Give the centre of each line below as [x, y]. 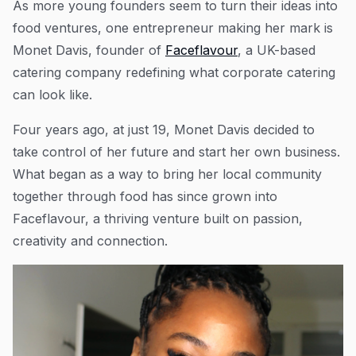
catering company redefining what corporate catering [174, 72]
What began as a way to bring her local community [167, 174]
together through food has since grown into [145, 196]
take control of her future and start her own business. [176, 151]
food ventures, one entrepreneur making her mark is [173, 27]
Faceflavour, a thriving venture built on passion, [158, 218]
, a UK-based [277, 50]
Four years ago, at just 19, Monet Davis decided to [164, 129]
